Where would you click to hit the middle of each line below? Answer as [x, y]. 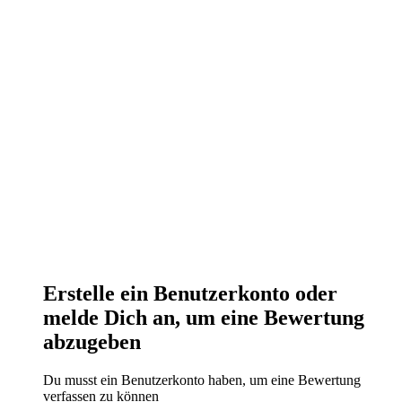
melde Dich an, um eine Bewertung [204, 318]
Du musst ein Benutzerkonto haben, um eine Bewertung [202, 380]
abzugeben [92, 342]
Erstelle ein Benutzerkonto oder [190, 294]
